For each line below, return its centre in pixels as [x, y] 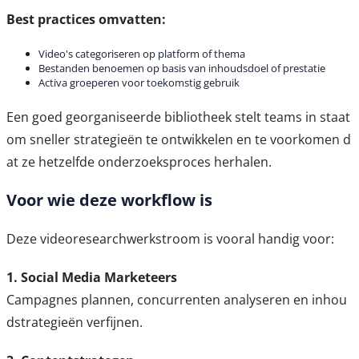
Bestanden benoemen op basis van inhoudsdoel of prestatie [182, 69]
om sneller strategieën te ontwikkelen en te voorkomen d [179, 140]
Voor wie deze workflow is [109, 200]
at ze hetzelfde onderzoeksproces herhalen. [139, 162]
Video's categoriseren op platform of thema [142, 54]
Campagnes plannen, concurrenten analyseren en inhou [177, 300]
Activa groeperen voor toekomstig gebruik [139, 83]
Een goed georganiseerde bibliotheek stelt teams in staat [178, 117]
